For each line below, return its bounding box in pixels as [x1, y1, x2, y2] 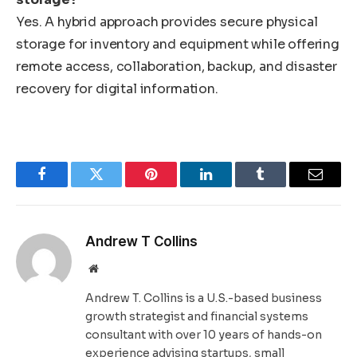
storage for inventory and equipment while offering [16, 36, 339, 53]
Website [97, 261, 133, 273]
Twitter [95, 178, 137, 194]
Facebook [40, 178, 96, 194]
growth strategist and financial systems [85, 308, 308, 324]
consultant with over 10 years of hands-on [85, 327, 322, 342]
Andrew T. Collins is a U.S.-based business [85, 290, 322, 305]
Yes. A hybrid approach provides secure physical [16, 14, 318, 31]
